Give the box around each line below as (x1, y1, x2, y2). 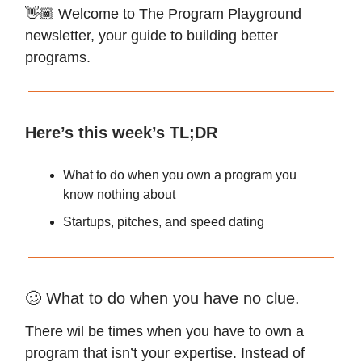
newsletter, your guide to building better (25, 27, 278, 44)
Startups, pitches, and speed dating (63, 215, 264, 229)
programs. (25, 49, 90, 65)
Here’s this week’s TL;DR (25, 124, 217, 141)
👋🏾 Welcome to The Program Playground (25, 6, 301, 22)
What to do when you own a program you (63, 168, 297, 182)
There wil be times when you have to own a (25, 323, 304, 339)
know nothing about (63, 187, 175, 201)
